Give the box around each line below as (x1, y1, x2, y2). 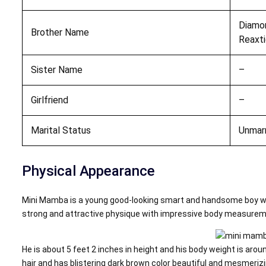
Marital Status (30, 124, 91, 136)
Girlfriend (30, 94, 68, 106)
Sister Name (30, 64, 83, 75)
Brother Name (30, 26, 89, 38)
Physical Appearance (22, 162, 156, 179)
